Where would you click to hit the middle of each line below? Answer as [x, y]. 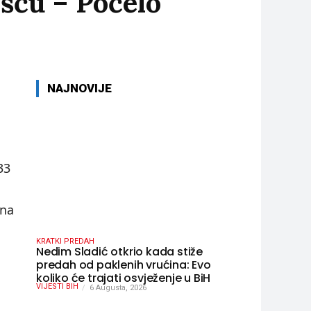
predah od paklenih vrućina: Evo [124, 265]
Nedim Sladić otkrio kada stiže [119, 252]
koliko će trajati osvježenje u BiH [124, 278]
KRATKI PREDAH [65, 242]
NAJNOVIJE [79, 89]
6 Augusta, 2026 [118, 288]
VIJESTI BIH [57, 287]
